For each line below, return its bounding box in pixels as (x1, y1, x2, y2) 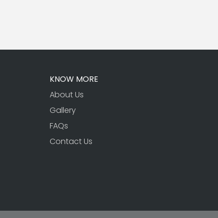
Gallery (50, 104, 76, 116)
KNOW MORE (50, 73, 98, 85)
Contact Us (50, 135, 92, 147)
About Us (50, 89, 84, 100)
